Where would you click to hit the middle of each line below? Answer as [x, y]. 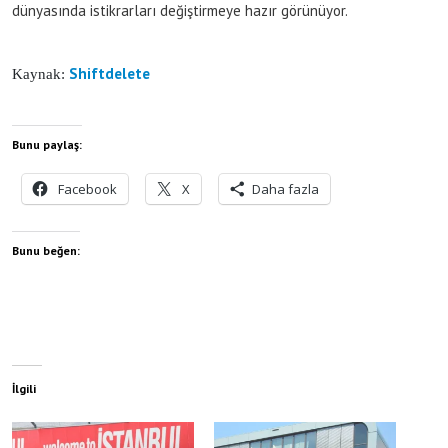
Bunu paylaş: [47, 144]
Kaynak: [40, 73]
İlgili [24, 388]
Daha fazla [285, 188]
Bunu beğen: [46, 250]
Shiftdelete [111, 73]
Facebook [87, 188]
